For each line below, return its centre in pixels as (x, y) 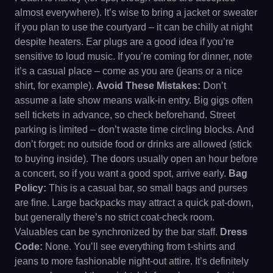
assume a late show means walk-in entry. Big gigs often (134, 100)
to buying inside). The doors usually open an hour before (136, 158)
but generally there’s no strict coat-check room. (115, 217)
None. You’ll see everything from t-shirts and (139, 246)
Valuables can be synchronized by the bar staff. (117, 232)
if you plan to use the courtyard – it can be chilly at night (133, 27)
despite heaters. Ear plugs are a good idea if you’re (124, 41)
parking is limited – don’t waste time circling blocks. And (134, 129)
